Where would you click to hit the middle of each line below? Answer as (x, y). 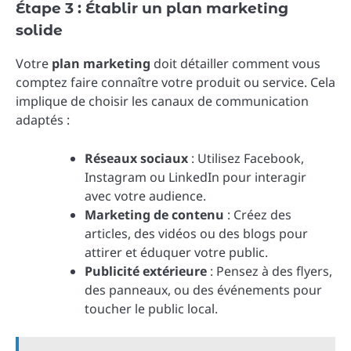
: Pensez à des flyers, (270, 271)
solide (39, 31)
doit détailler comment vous (235, 64)
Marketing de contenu (154, 214)
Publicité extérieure (146, 271)
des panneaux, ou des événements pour (203, 289)
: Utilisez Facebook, (246, 158)
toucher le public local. (151, 308)
